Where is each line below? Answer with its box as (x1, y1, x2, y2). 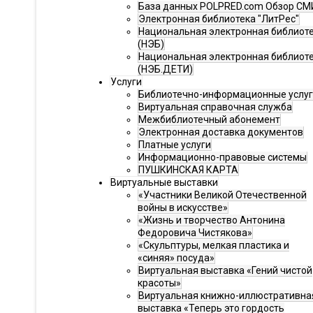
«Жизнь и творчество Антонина (138, 214, 285, 226)
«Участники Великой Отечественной (138, 189, 307, 201)
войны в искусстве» (138, 202, 228, 213)
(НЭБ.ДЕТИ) (138, 64, 193, 75)
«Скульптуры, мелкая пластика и (138, 240, 289, 251)
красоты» (138, 277, 181, 289)
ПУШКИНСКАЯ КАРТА (138, 164, 238, 175)
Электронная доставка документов (138, 126, 303, 138)
